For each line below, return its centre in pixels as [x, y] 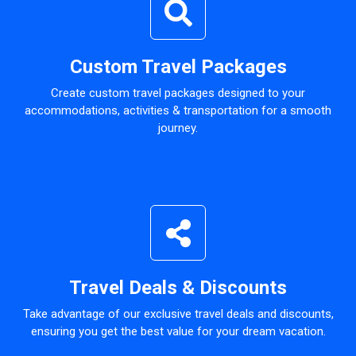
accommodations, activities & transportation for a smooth [178, 110]
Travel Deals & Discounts [178, 288]
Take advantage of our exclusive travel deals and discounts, [178, 314]
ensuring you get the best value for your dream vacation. [178, 331]
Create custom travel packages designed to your [178, 93]
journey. [178, 128]
